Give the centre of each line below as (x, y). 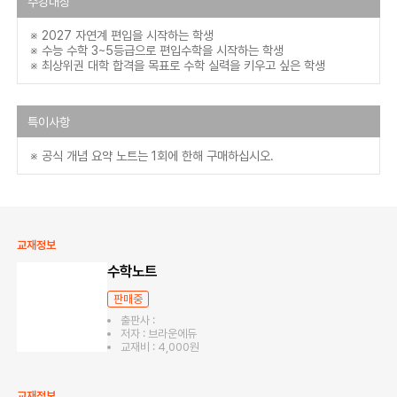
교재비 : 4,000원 (160, 347)
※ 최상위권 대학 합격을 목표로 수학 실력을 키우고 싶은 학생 (178, 66)
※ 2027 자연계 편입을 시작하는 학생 (122, 35)
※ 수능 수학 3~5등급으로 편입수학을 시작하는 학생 (157, 51)
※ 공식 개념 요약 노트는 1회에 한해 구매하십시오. (152, 156)
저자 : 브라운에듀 (158, 334)
